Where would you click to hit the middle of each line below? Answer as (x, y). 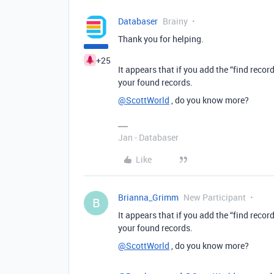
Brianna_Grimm (148, 198)
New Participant (215, 198)
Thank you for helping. (161, 39)
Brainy (175, 21)
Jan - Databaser (148, 138)
